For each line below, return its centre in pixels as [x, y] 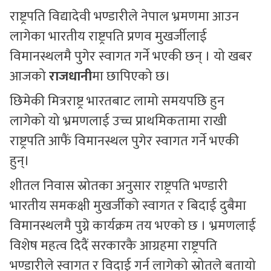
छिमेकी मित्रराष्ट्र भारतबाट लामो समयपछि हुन [117, 101]
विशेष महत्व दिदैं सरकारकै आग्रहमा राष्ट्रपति [113, 246]
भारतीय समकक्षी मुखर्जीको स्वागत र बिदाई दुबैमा [128, 206]
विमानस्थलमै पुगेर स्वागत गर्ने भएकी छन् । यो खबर [131, 56]
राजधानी [70, 76]
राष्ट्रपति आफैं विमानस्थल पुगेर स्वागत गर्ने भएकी [124, 141]
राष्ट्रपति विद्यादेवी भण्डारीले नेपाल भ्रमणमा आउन [124, 16]
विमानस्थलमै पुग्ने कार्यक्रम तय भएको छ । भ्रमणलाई [133, 226]
